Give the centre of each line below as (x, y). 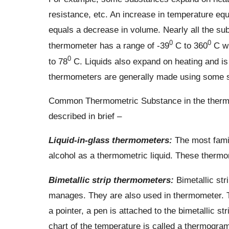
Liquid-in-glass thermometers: (110, 140)
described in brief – (85, 116)
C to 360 (190, 46)
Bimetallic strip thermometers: (111, 180)
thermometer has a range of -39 (109, 46)
